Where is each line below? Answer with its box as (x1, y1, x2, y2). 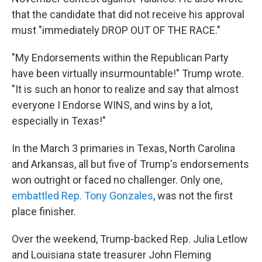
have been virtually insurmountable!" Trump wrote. (12, 67, 244, 80)
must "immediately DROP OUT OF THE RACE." (12, 24, 220, 36)
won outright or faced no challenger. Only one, (12, 174, 222, 186)
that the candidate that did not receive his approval (12, 8, 244, 20)
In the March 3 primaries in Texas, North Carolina (12, 142, 235, 154)
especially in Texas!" (12, 115, 106, 127)
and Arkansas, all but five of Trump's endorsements (12, 158, 249, 170)
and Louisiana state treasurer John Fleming (12, 249, 211, 261)
